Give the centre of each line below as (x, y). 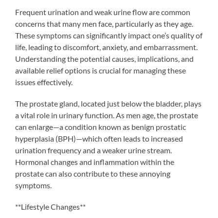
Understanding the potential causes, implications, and (105, 58)
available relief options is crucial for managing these (101, 70)
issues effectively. (44, 82)
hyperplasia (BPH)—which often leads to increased (99, 138)
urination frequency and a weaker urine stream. (94, 150)
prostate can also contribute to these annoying (93, 173)
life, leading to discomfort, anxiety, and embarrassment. (107, 47)
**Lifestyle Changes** (51, 206)
